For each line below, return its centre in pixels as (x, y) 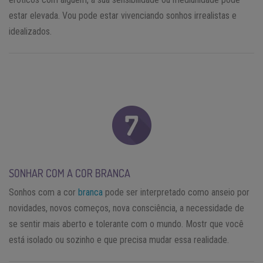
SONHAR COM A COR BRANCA (70, 173)
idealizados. (30, 32)
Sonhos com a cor (43, 193)
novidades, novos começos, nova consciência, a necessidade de (127, 208)
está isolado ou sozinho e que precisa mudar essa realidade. (119, 240)
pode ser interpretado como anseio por (176, 193)
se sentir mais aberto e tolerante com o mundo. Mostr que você (126, 224)
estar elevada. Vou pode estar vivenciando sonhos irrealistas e (123, 16)
